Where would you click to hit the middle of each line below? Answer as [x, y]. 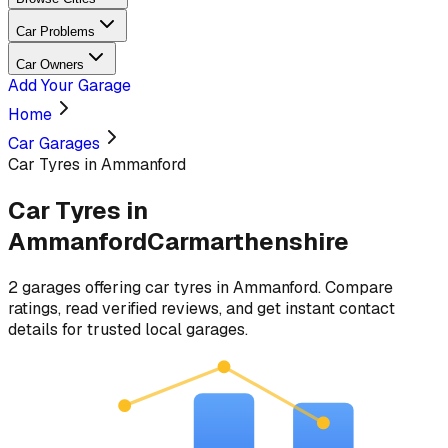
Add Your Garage [69, 85]
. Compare [355, 287]
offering [113, 287]
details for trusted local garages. [128, 329]
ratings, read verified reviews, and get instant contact [201, 308]
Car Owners [50, 64]
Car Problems [55, 31]
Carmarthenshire [248, 241]
